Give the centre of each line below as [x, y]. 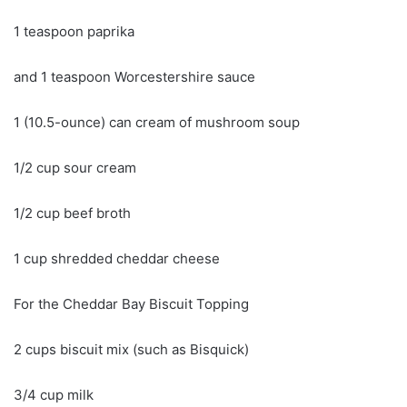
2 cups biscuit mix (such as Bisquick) [131, 349]
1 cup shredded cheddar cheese [117, 258]
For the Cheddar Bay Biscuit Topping [131, 303]
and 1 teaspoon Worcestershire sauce [134, 76]
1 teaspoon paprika [74, 31]
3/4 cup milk [54, 394]
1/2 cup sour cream [75, 167]
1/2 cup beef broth [72, 213]
